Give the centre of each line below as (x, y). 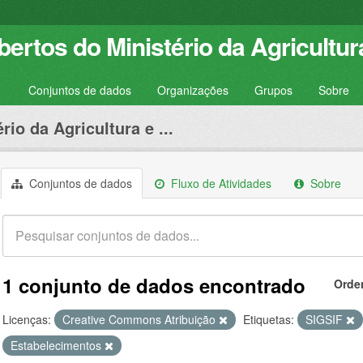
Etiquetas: (269, 319)
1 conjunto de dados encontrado (154, 285)
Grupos (273, 90)
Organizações (193, 90)
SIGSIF (326, 319)
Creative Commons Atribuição (141, 319)
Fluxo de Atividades (220, 183)
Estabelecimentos (58, 345)
